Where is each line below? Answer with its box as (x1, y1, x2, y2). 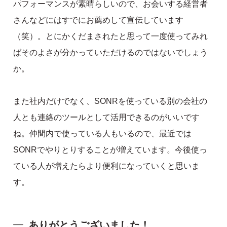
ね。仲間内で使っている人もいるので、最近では (13, 129, 192, 138)
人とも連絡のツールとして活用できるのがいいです (13, 112, 200, 122)
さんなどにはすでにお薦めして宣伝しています (13, 15, 184, 24)
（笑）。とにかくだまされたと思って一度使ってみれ (13, 31, 208, 41)
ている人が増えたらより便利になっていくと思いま (13, 161, 200, 170)
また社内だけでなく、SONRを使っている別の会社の (13, 96, 208, 105)
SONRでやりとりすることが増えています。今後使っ (13, 145, 208, 154)
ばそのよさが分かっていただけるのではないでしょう (13, 48, 208, 57)
